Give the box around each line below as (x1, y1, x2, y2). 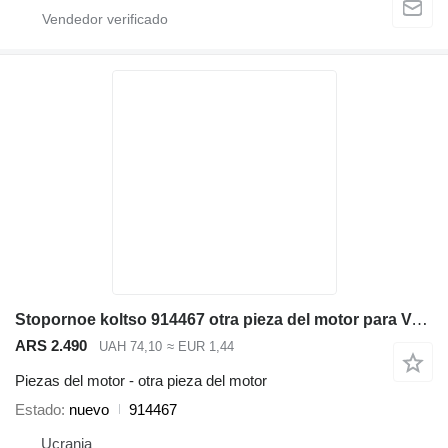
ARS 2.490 (15, 337, 87, 355)
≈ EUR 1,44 (166, 339, 234, 355)
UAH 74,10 (99, 339, 162, 355)
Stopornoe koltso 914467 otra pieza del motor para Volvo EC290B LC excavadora (411, 310, 428, 330)
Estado (15, 400, 61, 418)
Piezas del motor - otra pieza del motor (15, 371, 267, 389)
